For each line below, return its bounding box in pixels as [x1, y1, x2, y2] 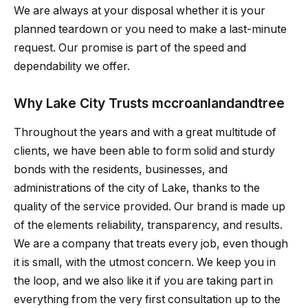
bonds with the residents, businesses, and [14, 162, 228, 176]
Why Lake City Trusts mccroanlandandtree [14, 95, 285, 112]
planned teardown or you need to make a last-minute [14, 23, 287, 36]
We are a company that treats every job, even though [14, 236, 288, 250]
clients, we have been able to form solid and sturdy [14, 144, 275, 157]
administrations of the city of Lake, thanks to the [14, 181, 260, 195]
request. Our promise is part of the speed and [14, 41, 246, 55]
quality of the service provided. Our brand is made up [14, 199, 285, 213]
